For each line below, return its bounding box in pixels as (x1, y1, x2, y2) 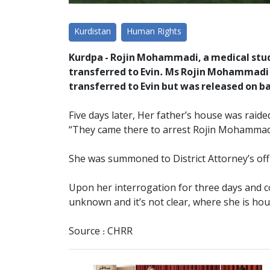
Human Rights (127, 26, 181, 38)
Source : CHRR (69, 225, 133, 238)
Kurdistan (74, 26, 111, 38)
